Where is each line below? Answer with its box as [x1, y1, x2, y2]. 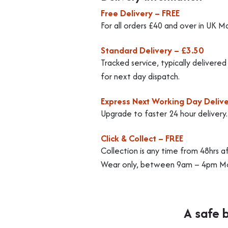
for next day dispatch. [100, 70, 180, 82]
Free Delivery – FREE [100, 7, 180, 19]
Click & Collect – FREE [100, 132, 183, 145]
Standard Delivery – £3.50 [100, 44, 204, 56]
